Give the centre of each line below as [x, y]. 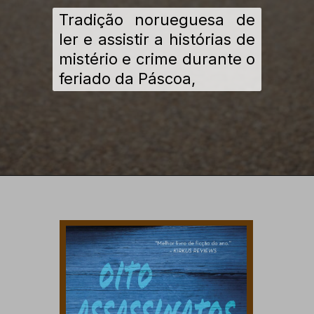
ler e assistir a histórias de [157, 40]
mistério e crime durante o [157, 59]
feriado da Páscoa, [127, 79]
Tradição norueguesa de [157, 20]
